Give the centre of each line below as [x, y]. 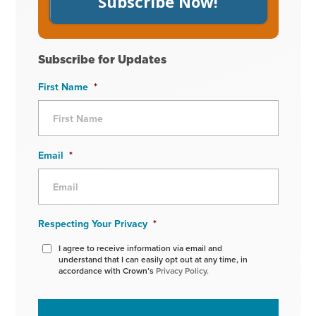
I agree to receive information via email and [140, 248]
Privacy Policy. [182, 271]
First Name [63, 87]
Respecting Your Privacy [92, 224]
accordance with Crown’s [107, 271]
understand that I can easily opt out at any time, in [153, 260]
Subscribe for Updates [102, 60]
